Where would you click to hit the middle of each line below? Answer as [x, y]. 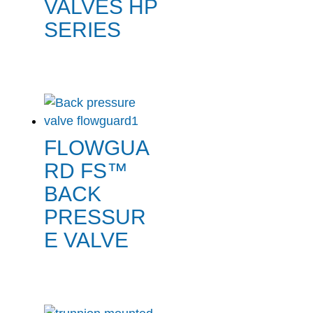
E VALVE [86, 240]
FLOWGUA [96, 148]
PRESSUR [95, 217]
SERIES [82, 30]
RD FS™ [86, 171]
